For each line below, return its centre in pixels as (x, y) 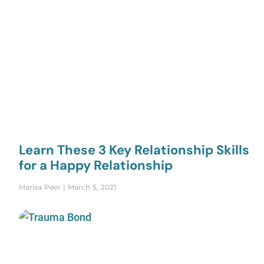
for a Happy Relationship (96, 165)
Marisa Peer (41, 187)
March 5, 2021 (91, 187)
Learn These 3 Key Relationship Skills (134, 150)
